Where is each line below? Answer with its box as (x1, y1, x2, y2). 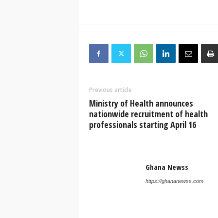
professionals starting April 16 (89, 119, 196, 130)
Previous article (89, 86, 132, 94)
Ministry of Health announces (89, 97, 193, 109)
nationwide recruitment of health (89, 108, 208, 120)
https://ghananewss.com (145, 178, 203, 184)
